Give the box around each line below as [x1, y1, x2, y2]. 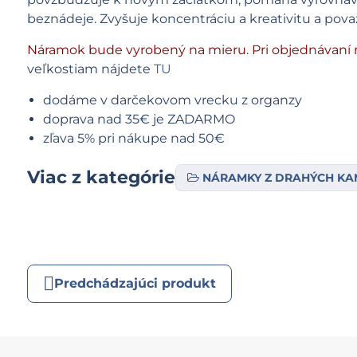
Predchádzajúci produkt [53, 275, 216, 291]
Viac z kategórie [26, 167, 175, 189]
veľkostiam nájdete [26, 61, 154, 76]
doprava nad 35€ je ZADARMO [42, 111, 235, 127]
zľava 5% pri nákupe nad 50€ [42, 130, 225, 146]
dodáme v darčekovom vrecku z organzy [42, 92, 302, 108]
